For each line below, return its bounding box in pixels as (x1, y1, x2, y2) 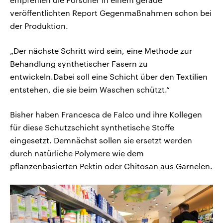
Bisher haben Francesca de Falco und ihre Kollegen (10, 109, 202, 119)
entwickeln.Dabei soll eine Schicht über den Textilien (10, 71, 208, 81)
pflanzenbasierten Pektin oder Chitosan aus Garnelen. (10, 161, 213, 171)
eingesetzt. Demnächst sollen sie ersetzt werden (10, 135, 192, 145)
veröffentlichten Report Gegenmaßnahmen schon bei (10, 7, 212, 17)
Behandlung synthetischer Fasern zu (10, 58, 148, 68)
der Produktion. (10, 20, 68, 30)
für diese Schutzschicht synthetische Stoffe (10, 122, 174, 132)
